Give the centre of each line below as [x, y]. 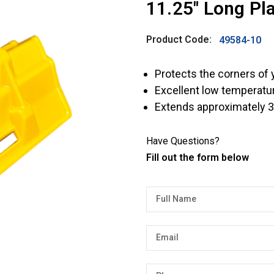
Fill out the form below [198, 157]
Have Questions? [183, 141]
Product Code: [179, 39]
